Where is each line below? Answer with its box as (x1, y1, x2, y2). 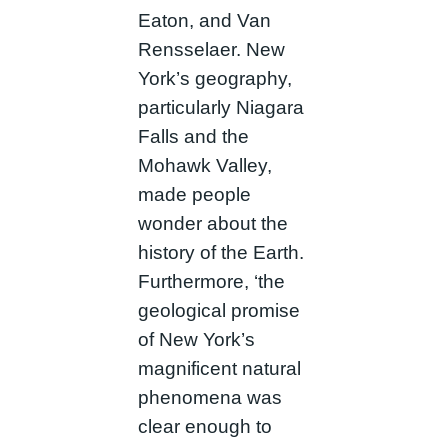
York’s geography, (137, 68, 292, 90)
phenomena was (137, 387, 282, 409)
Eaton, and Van (137, 10, 271, 32)
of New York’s (137, 329, 255, 351)
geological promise (137, 300, 300, 322)
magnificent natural (137, 358, 301, 380)
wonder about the (137, 213, 288, 235)
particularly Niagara (137, 97, 304, 119)
